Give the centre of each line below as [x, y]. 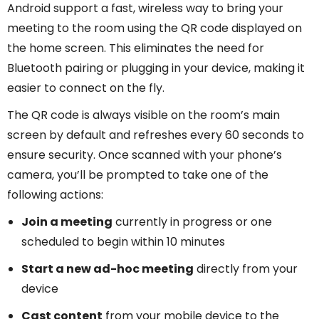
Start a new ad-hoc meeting [108, 268]
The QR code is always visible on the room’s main [143, 115]
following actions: [55, 194]
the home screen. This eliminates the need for [136, 48]
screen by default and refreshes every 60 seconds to [156, 135]
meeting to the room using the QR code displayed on [155, 28]
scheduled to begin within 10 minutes [123, 241]
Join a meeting [67, 221]
